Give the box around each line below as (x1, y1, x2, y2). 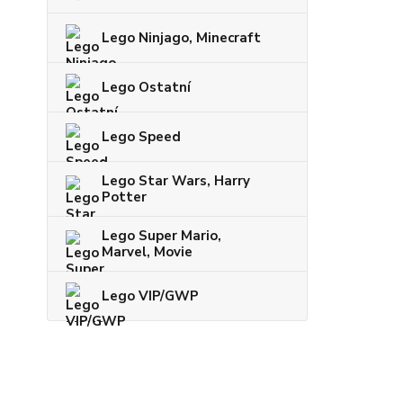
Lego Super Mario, (102, 226, 221, 245)
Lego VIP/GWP (102, 286, 199, 305)
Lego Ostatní (102, 77, 191, 96)
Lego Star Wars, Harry (102, 171, 250, 190)
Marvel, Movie (102, 242, 193, 261)
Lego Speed (102, 127, 181, 146)
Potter (102, 187, 147, 206)
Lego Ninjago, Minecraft (102, 28, 261, 47)
